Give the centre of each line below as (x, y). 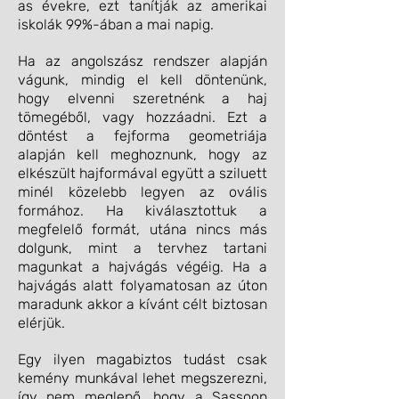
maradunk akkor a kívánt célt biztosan (142, 304)
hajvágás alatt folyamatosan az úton (142, 285)
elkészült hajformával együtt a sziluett (142, 173)
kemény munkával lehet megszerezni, (142, 378)
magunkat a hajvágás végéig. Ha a (142, 267)
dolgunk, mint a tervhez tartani (142, 248)
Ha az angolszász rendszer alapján (142, 61)
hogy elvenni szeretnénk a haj (142, 98)
